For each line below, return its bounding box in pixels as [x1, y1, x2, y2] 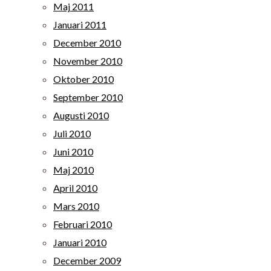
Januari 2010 [53, 237, 106, 248]
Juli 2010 [53, 128, 91, 139]
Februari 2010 [53, 218, 112, 230]
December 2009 [53, 255, 121, 266]
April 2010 [53, 182, 97, 194]
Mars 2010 [53, 200, 99, 212]
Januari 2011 [53, 19, 106, 30]
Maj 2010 [53, 164, 94, 175]
